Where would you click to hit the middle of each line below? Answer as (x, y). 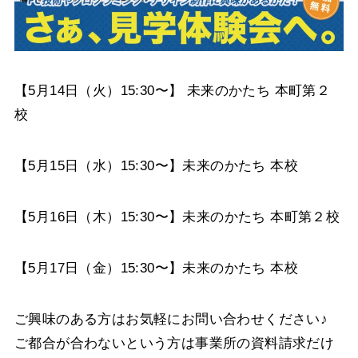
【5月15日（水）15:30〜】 (98, 165)
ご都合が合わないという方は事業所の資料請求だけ (174, 343)
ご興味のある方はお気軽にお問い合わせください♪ (171, 319)
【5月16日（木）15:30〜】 (98, 217)
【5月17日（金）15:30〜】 (98, 268)
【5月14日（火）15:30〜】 (100, 90)
